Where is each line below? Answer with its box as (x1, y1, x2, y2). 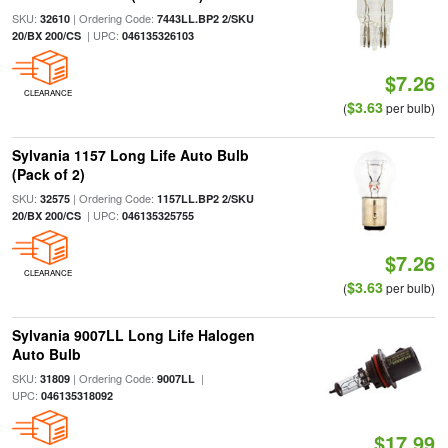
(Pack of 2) (11, 164, 85, 184)
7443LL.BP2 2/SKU (156, 11, 254, 26)
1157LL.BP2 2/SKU (156, 191, 254, 206)
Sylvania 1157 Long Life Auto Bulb (11, 145, 249, 165)
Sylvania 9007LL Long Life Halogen (11, 325, 255, 345)
